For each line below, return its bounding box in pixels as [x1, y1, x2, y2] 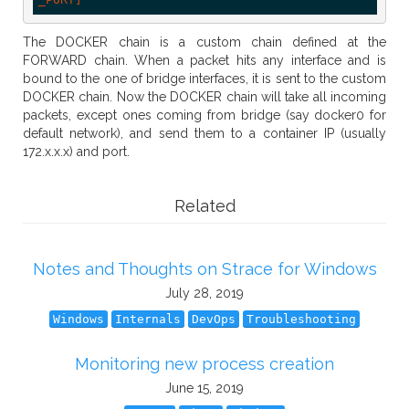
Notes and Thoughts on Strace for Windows [32, 259, 377, 278]
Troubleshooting [246, 312, 356, 326]
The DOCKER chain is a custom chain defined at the [23, 35, 386, 49]
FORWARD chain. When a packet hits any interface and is [23, 53, 386, 68]
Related [173, 196, 236, 215]
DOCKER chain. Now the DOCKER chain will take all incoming [23, 89, 386, 104]
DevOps [192, 312, 236, 326]
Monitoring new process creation [75, 354, 334, 373]
